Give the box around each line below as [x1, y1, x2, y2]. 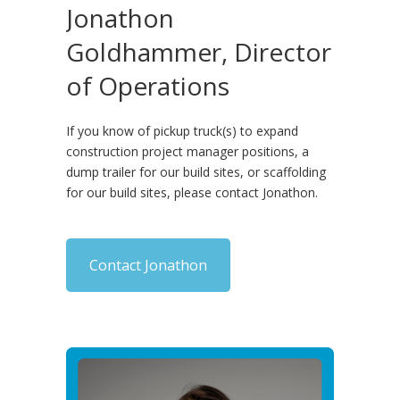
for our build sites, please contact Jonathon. [66, 183, 318, 201]
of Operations [66, 68, 229, 103]
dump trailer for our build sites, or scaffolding [66, 162, 326, 180]
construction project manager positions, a [66, 142, 309, 160]
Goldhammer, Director [66, 34, 331, 69]
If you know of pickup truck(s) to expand [66, 121, 298, 139]
